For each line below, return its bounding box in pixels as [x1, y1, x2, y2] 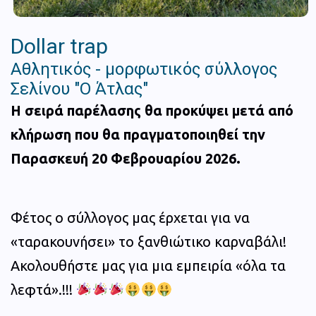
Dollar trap [11, 33, 108, 59]
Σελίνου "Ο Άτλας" [11, 78, 148, 99]
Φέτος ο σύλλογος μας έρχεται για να [11, 209, 250, 226]
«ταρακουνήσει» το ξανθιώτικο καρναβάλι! [11, 233, 286, 250]
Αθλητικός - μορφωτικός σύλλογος [11, 59, 277, 79]
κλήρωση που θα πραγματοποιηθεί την [11, 126, 265, 142]
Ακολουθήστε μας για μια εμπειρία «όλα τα [11, 257, 286, 274]
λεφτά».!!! [11, 281, 76, 298]
